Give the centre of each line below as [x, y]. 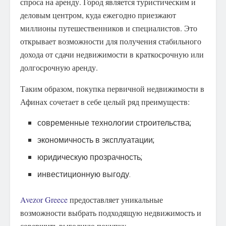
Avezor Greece [44, 200]
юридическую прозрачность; [90, 158]
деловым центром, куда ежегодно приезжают [98, 15]
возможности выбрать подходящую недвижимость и [111, 213]
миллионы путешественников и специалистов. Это [109, 28]
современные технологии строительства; [115, 123]
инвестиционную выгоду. [84, 175]
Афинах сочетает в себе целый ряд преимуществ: [105, 102]
